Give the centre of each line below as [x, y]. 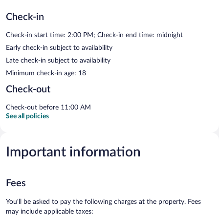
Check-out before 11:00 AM [48, 107]
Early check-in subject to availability [59, 48]
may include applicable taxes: [50, 211]
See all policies [27, 116]
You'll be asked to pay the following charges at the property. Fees [103, 202]
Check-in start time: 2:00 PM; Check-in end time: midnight [94, 35]
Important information [73, 152]
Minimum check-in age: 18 [46, 73]
